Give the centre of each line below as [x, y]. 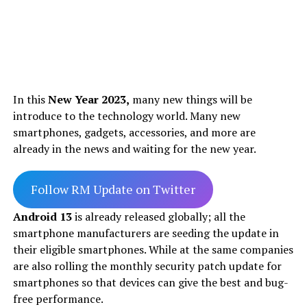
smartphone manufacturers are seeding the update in [146, 233]
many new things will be [191, 99]
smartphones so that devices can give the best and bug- [150, 282]
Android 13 [42, 216]
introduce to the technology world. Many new [126, 115]
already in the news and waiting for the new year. [134, 148]
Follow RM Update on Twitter [113, 189]
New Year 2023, [88, 99]
